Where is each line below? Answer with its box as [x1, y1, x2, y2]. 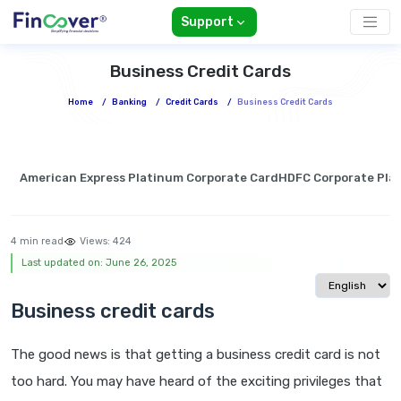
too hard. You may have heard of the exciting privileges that [11, 373, 382, 390]
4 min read [11, 235, 64, 248]
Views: [77, 235, 113, 248]
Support [180, 14, 234, 30]
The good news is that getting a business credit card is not [11, 346, 380, 363]
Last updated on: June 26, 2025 [21, 257, 176, 269]
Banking [112, 98, 147, 107]
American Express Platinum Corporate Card [20, 171, 278, 185]
